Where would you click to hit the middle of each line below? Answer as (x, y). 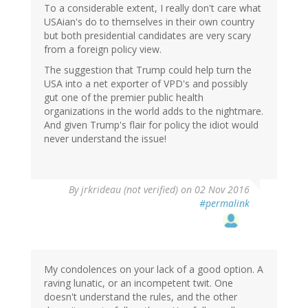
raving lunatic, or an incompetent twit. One (139, 283)
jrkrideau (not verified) (130, 190)
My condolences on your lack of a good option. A (154, 269)
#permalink (224, 203)
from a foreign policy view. (103, 49)
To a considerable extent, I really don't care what (153, 8)
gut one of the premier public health (124, 98)
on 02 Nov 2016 (214, 190)
